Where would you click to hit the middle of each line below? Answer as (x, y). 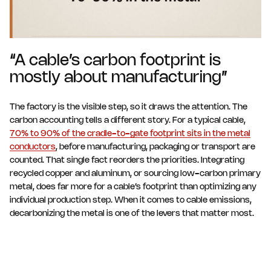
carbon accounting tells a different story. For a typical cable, (128, 120)
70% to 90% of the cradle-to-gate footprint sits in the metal (130, 134)
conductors (33, 147)
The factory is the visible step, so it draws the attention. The (129, 107)
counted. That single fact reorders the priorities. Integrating (127, 160)
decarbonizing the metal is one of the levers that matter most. (132, 214)
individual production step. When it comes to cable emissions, (131, 200)
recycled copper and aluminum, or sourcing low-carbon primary (135, 174)
